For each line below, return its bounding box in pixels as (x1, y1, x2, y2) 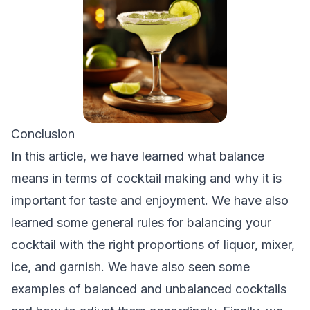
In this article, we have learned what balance (11, 149, 264, 163)
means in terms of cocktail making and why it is (11, 171, 282, 185)
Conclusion (11, 127, 75, 141)
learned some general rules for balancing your (11, 215, 271, 230)
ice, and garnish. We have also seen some (11, 259, 250, 274)
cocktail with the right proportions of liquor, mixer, (11, 237, 295, 252)
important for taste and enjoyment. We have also (11, 193, 289, 208)
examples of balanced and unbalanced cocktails (11, 282, 286, 296)
